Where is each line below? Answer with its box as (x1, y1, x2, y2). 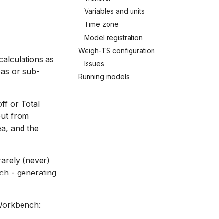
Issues (84, 59, 104, 68)
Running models (78, 72, 130, 81)
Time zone (84, 20, 119, 28)
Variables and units (84, 7, 145, 16)
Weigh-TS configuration (78, 46, 155, 55)
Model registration (84, 33, 143, 42)
